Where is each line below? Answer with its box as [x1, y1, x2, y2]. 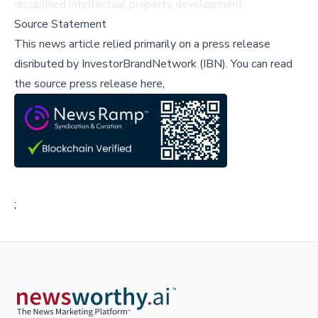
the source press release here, [14, 76, 165, 92]
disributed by [14, 56, 82, 72]
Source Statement [14, 16, 106, 33]
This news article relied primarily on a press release [14, 36, 270, 53]
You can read [228, 56, 292, 72]
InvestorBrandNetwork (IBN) [82, 56, 226, 72]
